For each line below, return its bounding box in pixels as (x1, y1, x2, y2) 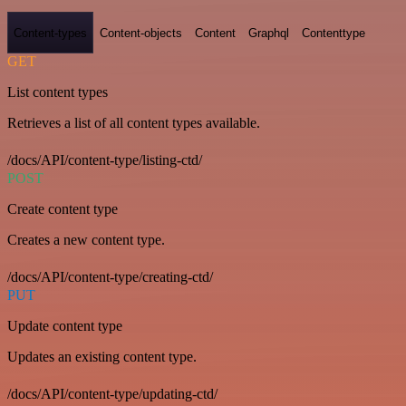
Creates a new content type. (7, 232, 165, 247)
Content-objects (100, 25, 182, 40)
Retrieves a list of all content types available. (7, 115, 260, 130)
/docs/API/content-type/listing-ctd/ (7, 152, 202, 168)
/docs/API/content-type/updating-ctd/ (7, 386, 217, 401)
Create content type (7, 201, 118, 217)
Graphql (248, 25, 289, 40)
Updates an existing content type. (7, 349, 197, 364)
